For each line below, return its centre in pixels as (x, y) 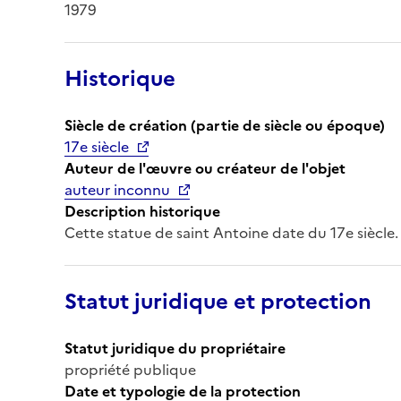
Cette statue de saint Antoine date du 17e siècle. (231, 232)
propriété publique (130, 369)
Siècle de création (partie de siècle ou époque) (225, 125)
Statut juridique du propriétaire (175, 348)
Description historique (142, 211)
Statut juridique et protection (218, 301)
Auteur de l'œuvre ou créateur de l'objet (205, 168)
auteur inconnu (117, 189)
